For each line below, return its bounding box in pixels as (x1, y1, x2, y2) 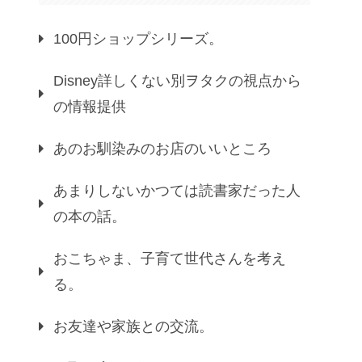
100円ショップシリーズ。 (53, 30, 223, 47)
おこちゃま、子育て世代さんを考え (53, 250, 286, 267)
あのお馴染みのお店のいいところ (53, 140, 271, 157)
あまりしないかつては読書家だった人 (53, 182, 301, 199)
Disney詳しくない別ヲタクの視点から (53, 72, 301, 89)
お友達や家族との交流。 (53, 318, 213, 335)
